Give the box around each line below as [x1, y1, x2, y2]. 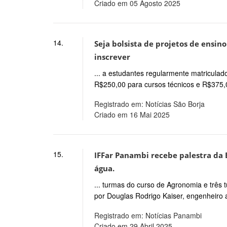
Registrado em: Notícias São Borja [94, 98, 205, 109]
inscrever [94, 52, 130, 63]
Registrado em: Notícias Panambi [94, 210, 202, 220]
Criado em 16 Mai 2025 [94, 109, 170, 120]
